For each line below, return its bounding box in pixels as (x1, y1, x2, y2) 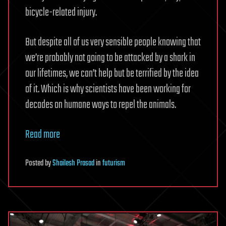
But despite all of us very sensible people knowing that (25, 34, 201, 51)
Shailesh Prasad (52, 157, 94, 171)
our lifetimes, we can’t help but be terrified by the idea (25, 65, 199, 83)
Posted (25, 157, 45, 171)
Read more (25, 126, 60, 144)
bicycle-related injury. (25, 4, 97, 22)
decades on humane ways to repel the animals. (25, 96, 176, 114)
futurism (102, 157, 125, 171)
